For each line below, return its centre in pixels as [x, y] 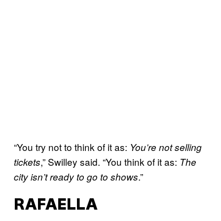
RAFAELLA [56, 206]
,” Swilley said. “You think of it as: [110, 161]
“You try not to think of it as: [72, 147]
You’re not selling [166, 147]
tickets [27, 162]
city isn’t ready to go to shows [76, 176]
